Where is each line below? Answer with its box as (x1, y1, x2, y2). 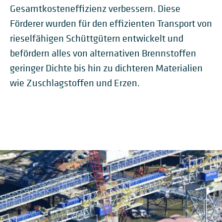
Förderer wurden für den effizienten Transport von (10, 17, 212, 30)
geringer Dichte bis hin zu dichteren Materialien (10, 62, 203, 74)
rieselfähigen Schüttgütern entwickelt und (10, 32, 183, 45)
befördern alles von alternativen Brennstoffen (10, 47, 196, 59)
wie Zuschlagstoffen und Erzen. (10, 77, 140, 89)
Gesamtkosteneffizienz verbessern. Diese (10, 2, 180, 15)
